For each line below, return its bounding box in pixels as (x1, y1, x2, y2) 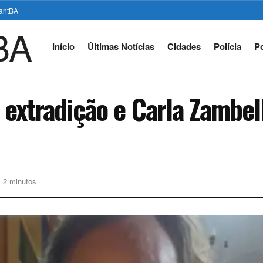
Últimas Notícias (87, 40, 154, 53)
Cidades (167, 40, 201, 53)
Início (52, 40, 75, 53)
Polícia (213, 40, 241, 53)
